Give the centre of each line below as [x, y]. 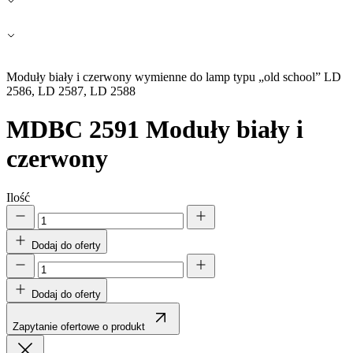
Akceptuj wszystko [195, 51]
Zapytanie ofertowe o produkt [79, 326]
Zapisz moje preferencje [195, 23]
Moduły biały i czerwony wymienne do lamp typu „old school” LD [174, 77]
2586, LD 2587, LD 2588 [71, 91]
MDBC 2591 [73, 130]
